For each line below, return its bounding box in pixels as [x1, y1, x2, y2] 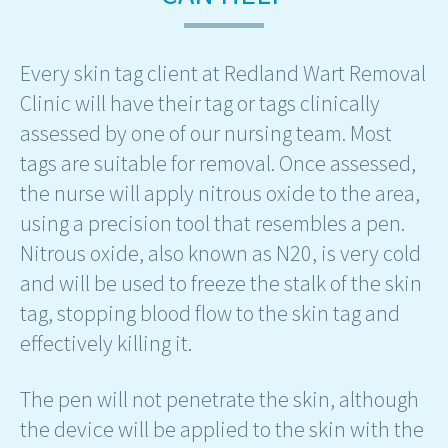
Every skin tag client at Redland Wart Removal [20, 59, 426, 88]
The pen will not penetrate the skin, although [20, 385, 419, 414]
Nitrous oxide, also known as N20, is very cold [20, 239, 421, 268]
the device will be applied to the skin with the [20, 415, 424, 444]
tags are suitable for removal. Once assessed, [20, 149, 416, 178]
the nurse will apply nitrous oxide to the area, [20, 179, 420, 208]
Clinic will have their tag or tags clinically [20, 89, 380, 118]
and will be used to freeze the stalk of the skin [20, 269, 422, 298]
